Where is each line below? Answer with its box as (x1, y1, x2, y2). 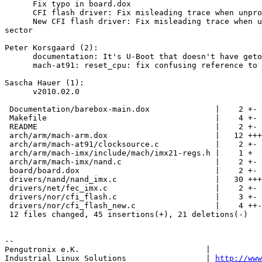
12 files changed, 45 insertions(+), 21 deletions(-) (5, 210, 248, 219)
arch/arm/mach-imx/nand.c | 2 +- (5, 157, 257, 167)
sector (5, 26, 33, 35)
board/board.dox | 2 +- (5, 166, 257, 175)
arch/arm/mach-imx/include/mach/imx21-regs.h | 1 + (5, 149, 253, 158)
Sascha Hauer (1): (5, 78, 84, 88)
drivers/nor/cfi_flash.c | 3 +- (5, 192, 257, 202)
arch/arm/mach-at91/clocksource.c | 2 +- (5, 140, 257, 149)
